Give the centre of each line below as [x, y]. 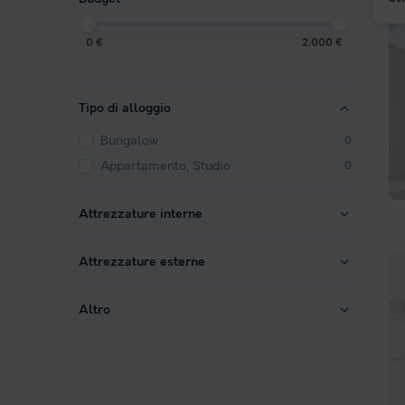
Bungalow [129, 141]
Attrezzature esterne [142, 263]
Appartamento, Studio [165, 167]
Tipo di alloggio [125, 109]
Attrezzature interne [141, 215]
